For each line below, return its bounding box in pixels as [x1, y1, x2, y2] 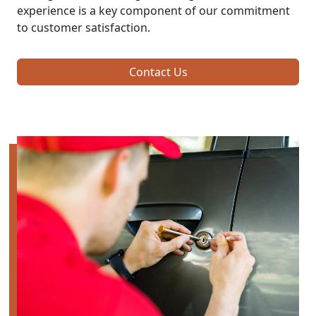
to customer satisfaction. [17, 19, 150, 35]
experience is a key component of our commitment [17, 2, 290, 18]
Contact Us [128, 63, 188, 80]
